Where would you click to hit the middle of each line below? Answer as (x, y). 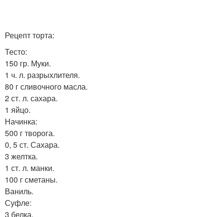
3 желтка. (21, 156)
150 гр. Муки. (28, 63)
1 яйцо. (18, 110)
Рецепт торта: (30, 35)
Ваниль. (19, 191)
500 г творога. (30, 133)
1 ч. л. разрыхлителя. (42, 75)
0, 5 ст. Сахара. (32, 145)
